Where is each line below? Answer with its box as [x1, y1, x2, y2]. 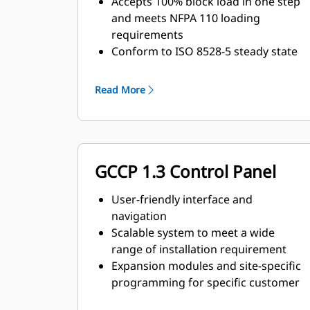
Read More [95, 83, 145, 96]
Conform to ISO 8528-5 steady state [111, 44, 298, 59]
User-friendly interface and [111, 192, 253, 207]
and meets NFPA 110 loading [111, 10, 260, 26]
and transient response [111, 60, 234, 75]
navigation [111, 208, 167, 224]
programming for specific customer [111, 275, 300, 290]
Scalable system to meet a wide [111, 225, 275, 240]
